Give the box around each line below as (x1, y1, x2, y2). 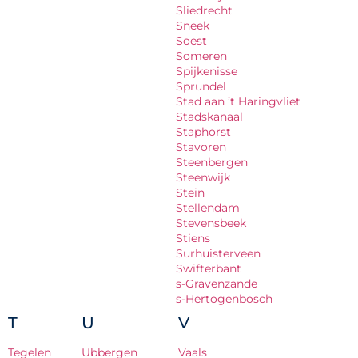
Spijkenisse (176, 63, 237, 78)
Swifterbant (176, 261, 241, 276)
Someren (176, 48, 227, 63)
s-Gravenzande (176, 276, 257, 291)
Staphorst (176, 124, 231, 139)
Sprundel (176, 78, 226, 93)
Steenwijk (176, 169, 230, 185)
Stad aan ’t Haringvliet (176, 93, 300, 109)
